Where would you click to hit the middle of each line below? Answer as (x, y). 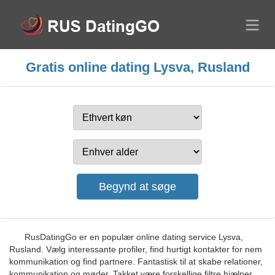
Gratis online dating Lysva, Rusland (137, 67)
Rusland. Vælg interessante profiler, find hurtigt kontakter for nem (136, 249)
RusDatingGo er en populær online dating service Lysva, (134, 237)
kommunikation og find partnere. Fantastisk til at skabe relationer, (136, 261)
